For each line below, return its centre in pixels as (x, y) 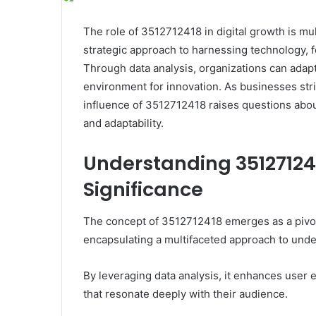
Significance (143, 190)
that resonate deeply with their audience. (186, 293)
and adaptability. (123, 123)
